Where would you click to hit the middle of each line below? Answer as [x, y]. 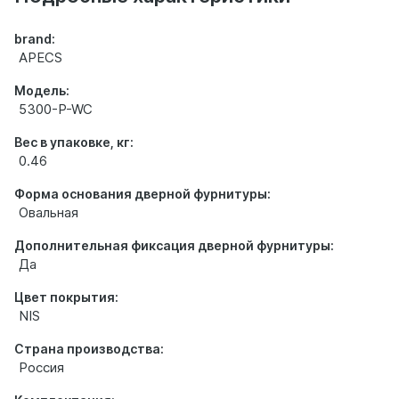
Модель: [42, 90]
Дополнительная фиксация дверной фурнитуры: [174, 245]
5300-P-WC [56, 109]
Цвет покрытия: [66, 297]
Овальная [49, 212]
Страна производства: [89, 349]
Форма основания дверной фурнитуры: [142, 194]
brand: [35, 39]
